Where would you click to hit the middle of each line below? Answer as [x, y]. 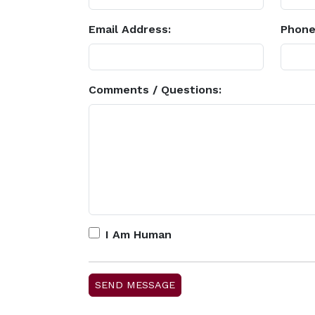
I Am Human [139, 234]
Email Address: [130, 29]
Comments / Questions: [155, 90]
